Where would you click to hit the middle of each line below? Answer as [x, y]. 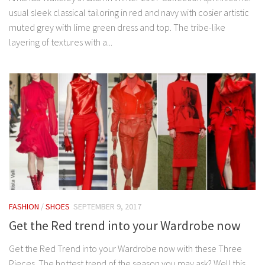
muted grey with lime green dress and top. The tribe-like [117, 28]
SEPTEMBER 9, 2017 [107, 206]
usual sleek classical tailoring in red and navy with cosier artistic [129, 13]
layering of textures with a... [61, 42]
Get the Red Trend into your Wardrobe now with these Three [125, 249]
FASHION [24, 206]
